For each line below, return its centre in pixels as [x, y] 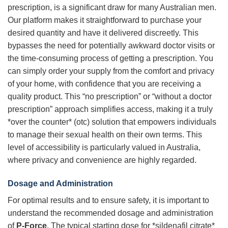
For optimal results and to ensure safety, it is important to [108, 200]
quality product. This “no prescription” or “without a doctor [110, 96]
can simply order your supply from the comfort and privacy [111, 71]
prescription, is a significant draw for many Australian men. [112, 7]
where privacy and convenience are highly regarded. [102, 160]
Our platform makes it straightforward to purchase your [105, 20]
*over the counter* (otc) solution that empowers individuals [112, 122]
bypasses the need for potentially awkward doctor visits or [111, 45]
